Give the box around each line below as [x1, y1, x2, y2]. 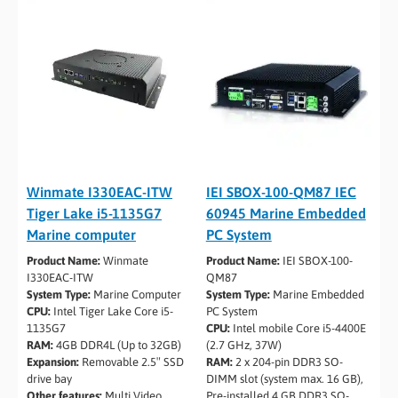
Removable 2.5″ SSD [79, 354, 184, 369]
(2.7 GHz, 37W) [205, 338, 282, 352]
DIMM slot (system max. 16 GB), [205, 371, 363, 386]
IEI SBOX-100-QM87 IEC [205, 183, 356, 200]
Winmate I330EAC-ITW [27, 183, 172, 200]
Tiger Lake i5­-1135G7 [27, 204, 162, 221]
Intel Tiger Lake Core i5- [51, 304, 173, 318]
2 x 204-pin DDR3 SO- [232, 354, 343, 369]
